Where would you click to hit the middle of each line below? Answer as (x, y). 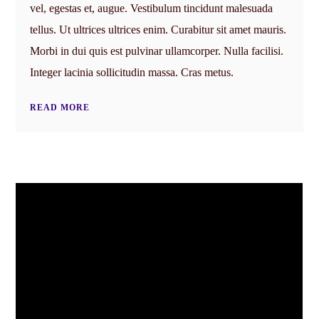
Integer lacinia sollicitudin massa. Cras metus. (132, 73)
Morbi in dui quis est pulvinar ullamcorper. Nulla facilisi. (157, 51)
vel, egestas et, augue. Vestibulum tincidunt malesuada (152, 9)
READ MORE (60, 108)
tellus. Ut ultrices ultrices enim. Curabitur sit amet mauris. (158, 30)
